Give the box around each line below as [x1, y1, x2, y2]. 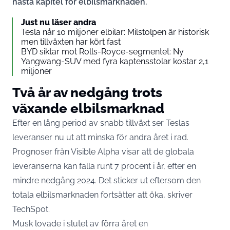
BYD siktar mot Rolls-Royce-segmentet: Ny [21, 47, 184, 57]
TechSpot [12, 204, 48, 215]
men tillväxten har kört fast [21, 37, 121, 47]
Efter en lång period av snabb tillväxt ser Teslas [12, 118, 189, 128]
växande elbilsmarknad [12, 100, 164, 117]
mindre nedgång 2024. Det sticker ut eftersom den [12, 176, 201, 186]
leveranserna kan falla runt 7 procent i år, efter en [12, 161, 196, 171]
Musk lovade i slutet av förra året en [12, 219, 148, 229]
